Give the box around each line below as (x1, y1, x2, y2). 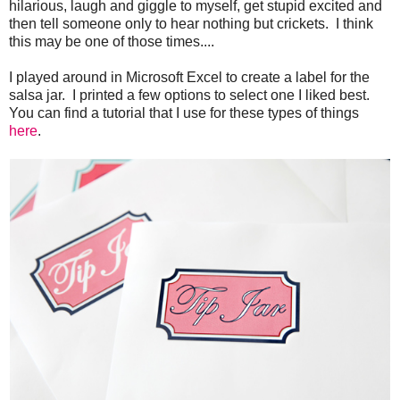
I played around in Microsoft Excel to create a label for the (9, 70, 370, 86)
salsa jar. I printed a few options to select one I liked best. (9, 87, 373, 104)
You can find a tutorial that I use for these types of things (9, 105, 359, 121)
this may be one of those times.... (9, 34, 214, 50)
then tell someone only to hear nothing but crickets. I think (9, 16, 373, 32)
